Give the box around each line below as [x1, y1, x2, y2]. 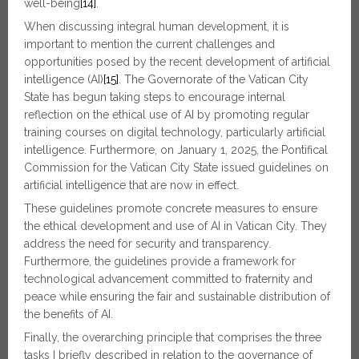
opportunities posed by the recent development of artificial [24, 55, 330, 68]
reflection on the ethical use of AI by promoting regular [24, 108, 309, 121]
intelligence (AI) [24, 73, 103, 86]
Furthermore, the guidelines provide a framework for [24, 255, 296, 268]
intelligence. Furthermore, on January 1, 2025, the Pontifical [24, 143, 328, 156]
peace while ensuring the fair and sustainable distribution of [24, 290, 330, 303]
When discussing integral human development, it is [24, 20, 289, 33]
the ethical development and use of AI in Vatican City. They [24, 220, 327, 232]
